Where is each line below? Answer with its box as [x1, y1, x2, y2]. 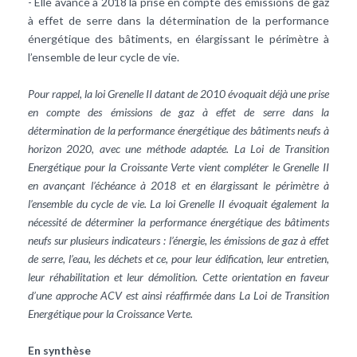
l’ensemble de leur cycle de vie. [28, 49, 179, 64]
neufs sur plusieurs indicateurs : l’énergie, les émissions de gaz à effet [28, 233, 329, 247]
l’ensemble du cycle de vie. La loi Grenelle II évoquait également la [28, 196, 329, 210]
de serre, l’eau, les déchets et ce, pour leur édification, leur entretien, [28, 251, 329, 265]
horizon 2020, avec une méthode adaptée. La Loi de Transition [28, 141, 329, 155]
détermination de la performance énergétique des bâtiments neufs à [28, 123, 329, 137]
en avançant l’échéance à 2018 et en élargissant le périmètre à [28, 178, 329, 192]
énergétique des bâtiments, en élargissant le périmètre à [28, 31, 329, 45]
